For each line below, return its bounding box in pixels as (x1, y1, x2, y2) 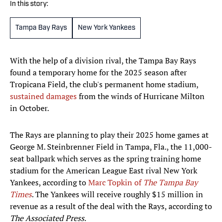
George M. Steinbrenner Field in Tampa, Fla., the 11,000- (10, 141, 212, 153)
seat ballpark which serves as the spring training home (10, 153, 201, 165)
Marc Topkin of (88, 177, 143, 188)
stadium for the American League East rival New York (10, 165, 197, 176)
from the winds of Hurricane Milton (77, 91, 205, 102)
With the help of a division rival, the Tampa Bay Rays (10, 55, 196, 66)
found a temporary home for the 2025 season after (10, 67, 187, 78)
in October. (10, 103, 49, 114)
